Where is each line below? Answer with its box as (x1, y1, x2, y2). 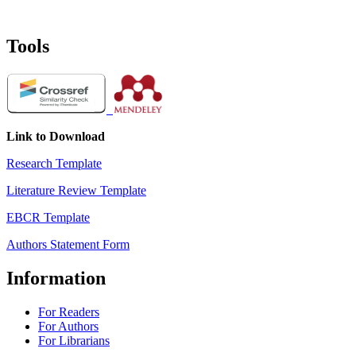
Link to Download (6, 130, 105, 144)
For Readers (38, 305, 99, 319)
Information (6, 268, 106, 289)
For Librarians (38, 334, 110, 348)
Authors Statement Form (6, 238, 130, 252)
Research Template (6, 157, 102, 171)
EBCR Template (6, 211, 90, 225)
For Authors (38, 319, 99, 334)
